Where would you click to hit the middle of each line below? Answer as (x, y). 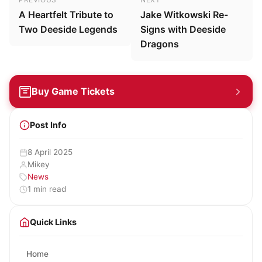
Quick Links (53, 222)
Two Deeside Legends (68, 30)
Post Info (48, 125)
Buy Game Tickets (73, 92)
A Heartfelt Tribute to (66, 15)
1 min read (47, 189)
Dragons (160, 44)
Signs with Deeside (183, 30)
